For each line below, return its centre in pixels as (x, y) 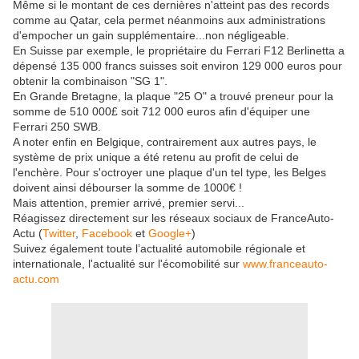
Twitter (59, 234)
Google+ (170, 234)
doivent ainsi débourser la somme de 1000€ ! (127, 188)
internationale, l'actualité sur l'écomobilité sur (128, 264)
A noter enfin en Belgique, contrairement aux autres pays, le (165, 142)
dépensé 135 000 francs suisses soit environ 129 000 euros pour (177, 66)
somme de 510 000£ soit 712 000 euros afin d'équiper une (161, 112)
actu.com (36, 279)
